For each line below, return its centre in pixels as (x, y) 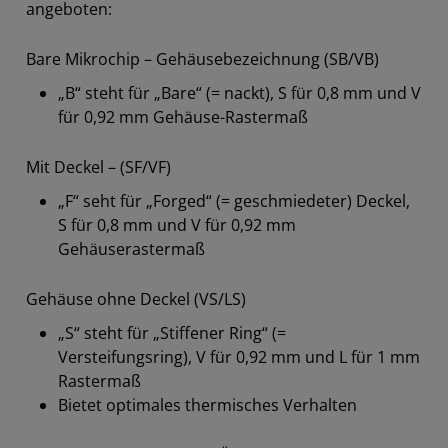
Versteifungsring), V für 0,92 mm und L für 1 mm (239, 356)
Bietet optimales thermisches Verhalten (207, 404)
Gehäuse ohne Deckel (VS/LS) (136, 298)
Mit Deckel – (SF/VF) (98, 166)
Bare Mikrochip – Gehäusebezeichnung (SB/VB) (202, 58)
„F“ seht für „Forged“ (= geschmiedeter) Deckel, (234, 200)
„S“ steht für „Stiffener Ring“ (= (172, 332)
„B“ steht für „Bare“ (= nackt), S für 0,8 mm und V (239, 92)
